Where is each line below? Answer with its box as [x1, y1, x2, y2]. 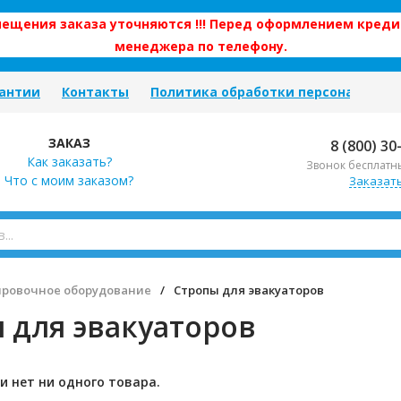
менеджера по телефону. [114, 38, 287, 55]
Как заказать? [26, 153, 112, 170]
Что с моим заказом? [4, 172, 133, 189]
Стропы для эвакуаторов [174, 282, 324, 298]
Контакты [62, 83, 129, 100]
